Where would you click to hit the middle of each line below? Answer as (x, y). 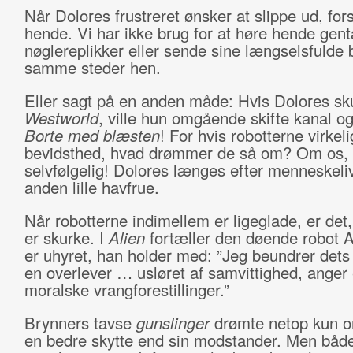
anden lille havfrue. (94, 187)
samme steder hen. (95, 67)
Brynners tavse (80, 323)
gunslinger (175, 323)
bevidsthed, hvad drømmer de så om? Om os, (186, 152)
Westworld (61, 118)
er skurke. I (66, 238)
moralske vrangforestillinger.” (129, 290)
